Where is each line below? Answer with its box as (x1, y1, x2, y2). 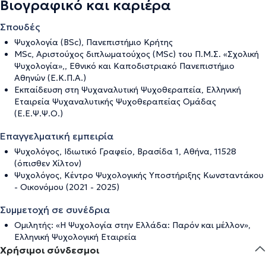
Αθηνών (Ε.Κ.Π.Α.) (14, 72, 86, 83)
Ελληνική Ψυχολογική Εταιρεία (14, 231, 137, 242)
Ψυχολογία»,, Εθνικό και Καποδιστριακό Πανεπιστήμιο (14, 60, 235, 71)
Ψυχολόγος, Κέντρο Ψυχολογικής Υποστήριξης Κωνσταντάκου (14, 169, 264, 180)
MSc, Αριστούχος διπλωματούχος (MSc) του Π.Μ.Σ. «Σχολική (14, 48, 259, 59)
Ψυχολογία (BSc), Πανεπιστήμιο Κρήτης (14, 36, 173, 47)
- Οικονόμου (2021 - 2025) (14, 181, 119, 192)
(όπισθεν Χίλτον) (14, 157, 81, 169)
